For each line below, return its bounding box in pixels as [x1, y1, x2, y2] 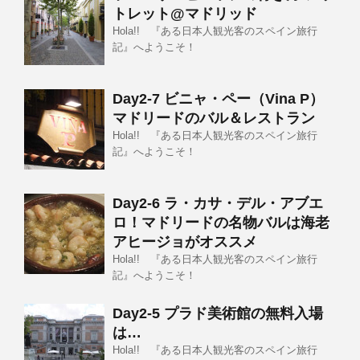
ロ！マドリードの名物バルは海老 [112, 214, 329, 231]
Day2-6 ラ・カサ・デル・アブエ [112, 194, 323, 211]
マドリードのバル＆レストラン [112, 109, 315, 126]
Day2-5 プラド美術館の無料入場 [112, 305, 323, 321]
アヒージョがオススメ [112, 233, 257, 250]
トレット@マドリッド [112, 5, 257, 22]
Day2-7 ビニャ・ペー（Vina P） [112, 90, 324, 107]
